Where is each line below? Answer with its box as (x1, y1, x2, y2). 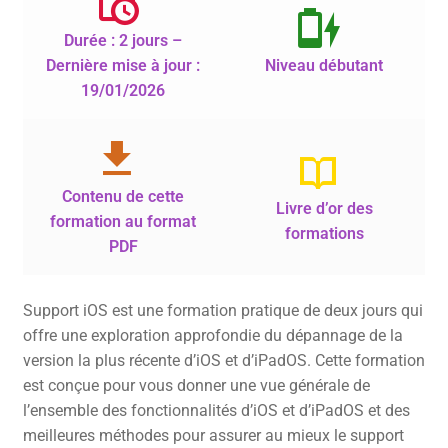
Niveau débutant (265, 56, 384, 76)
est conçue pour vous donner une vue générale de (22, 375, 370, 395)
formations (284, 224, 364, 244)
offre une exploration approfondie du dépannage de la (22, 325, 403, 345)
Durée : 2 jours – (64, 31, 183, 51)
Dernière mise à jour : (46, 56, 201, 76)
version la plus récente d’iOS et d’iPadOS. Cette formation (22, 350, 425, 370)
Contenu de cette (62, 187, 185, 207)
